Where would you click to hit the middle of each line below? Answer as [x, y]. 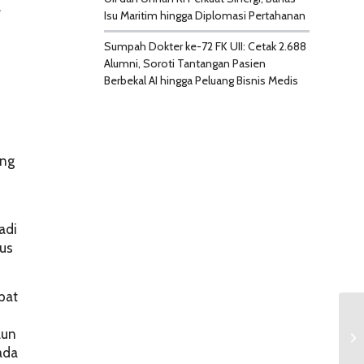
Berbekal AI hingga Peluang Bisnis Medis [201, 80]
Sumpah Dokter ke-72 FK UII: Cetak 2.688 [205, 46]
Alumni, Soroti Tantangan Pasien [184, 63]
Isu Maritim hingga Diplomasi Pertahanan [204, 15]
